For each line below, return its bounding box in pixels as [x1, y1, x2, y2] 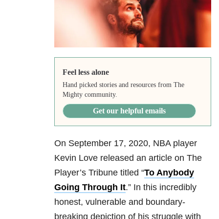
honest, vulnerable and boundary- [54, 197, 185, 207]
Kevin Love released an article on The [54, 153, 202, 163]
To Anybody [144, 168, 194, 178]
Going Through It [54, 182, 126, 193]
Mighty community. [62, 91, 117, 99]
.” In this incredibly [126, 182, 197, 193]
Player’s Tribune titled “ [54, 168, 144, 178]
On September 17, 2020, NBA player [54, 138, 197, 149]
